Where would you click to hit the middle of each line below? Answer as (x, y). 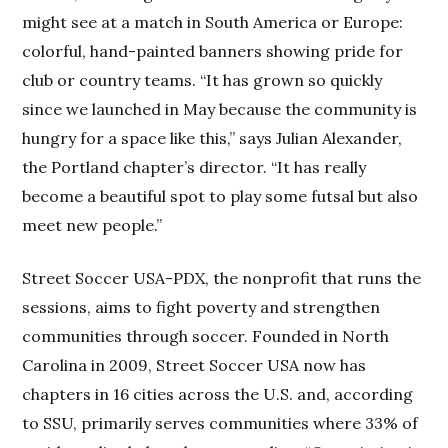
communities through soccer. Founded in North (206, 335)
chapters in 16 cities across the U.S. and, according (218, 393)
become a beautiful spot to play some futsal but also (220, 195)
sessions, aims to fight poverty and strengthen (201, 306)
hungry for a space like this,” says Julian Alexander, (212, 137)
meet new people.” (92, 224)
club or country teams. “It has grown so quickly (202, 79)
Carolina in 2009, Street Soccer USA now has (194, 364)
